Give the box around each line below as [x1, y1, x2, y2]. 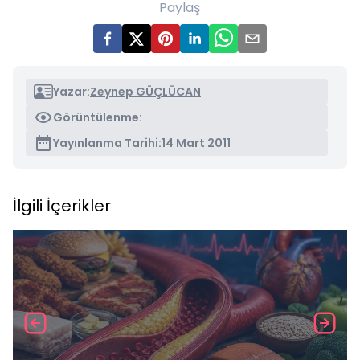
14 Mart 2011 [162, 135, 231, 151]
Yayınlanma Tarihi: [53, 135, 162, 151]
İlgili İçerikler [13, 194, 111, 217]
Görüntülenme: [53, 109, 142, 125]
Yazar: [53, 84, 90, 100]
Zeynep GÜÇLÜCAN [90, 84, 201, 100]
